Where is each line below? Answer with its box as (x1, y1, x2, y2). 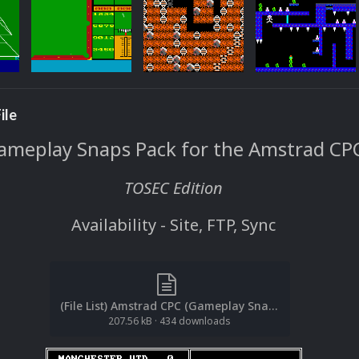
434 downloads (159, 314, 231, 328)
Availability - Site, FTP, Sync (71, 214, 276, 236)
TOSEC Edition (124, 177, 223, 199)
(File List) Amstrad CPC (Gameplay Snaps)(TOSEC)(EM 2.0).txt (268, 298, 277, 313)
